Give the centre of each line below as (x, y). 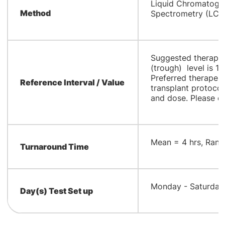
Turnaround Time (54, 147)
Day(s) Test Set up (56, 191)
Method (35, 13)
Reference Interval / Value (72, 82)
